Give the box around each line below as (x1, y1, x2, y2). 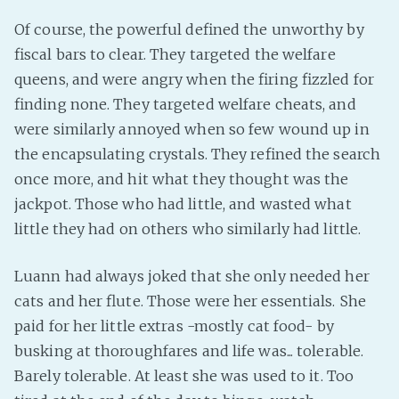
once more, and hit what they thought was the (14, 169, 349, 188)
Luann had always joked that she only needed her (14, 266, 370, 285)
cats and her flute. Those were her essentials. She (14, 291, 366, 310)
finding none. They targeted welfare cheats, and (14, 94, 356, 113)
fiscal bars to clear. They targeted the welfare (14, 45, 336, 63)
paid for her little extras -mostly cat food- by (14, 316, 334, 335)
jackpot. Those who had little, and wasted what (14, 194, 352, 213)
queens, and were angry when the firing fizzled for (14, 69, 374, 88)
